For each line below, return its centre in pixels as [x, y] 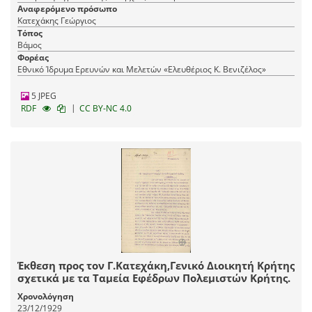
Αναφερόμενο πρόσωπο [67, 9]
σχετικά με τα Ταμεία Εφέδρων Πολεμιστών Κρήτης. [154, 278]
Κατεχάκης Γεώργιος [57, 21]
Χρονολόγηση [46, 297]
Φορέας [33, 58]
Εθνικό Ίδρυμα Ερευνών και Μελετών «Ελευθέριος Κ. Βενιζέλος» [142, 70]
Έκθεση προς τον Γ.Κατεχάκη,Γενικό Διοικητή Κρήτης [156, 266]
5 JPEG [43, 96]
